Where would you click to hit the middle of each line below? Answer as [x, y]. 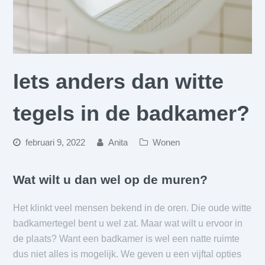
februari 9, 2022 [56, 143]
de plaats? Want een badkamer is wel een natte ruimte [127, 239]
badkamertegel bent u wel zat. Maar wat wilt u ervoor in [128, 224]
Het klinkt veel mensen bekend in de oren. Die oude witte [132, 208]
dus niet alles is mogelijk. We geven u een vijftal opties [127, 254]
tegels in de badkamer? [132, 114]
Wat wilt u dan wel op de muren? [111, 180]
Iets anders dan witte [119, 82]
